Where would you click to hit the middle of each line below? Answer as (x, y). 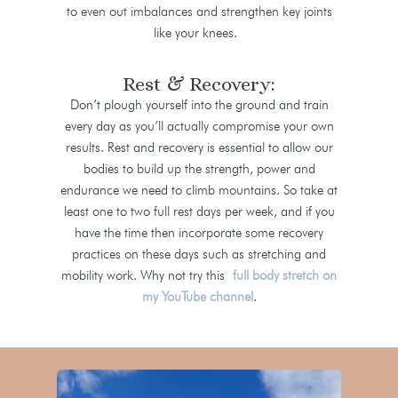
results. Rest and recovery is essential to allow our (199, 148)
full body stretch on (285, 276)
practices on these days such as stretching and (199, 255)
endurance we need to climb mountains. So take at (199, 191)
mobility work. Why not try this (147, 276)
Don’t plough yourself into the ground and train (199, 105)
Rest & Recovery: (199, 84)
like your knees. (199, 33)
